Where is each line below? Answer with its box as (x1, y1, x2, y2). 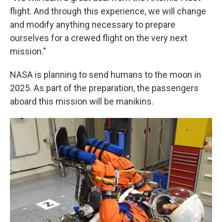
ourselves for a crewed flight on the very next (10, 33, 187, 43)
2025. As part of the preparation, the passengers (10, 83, 199, 93)
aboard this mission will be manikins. (10, 96, 154, 107)
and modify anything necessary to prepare (10, 19, 175, 30)
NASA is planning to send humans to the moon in (10, 69, 201, 80)
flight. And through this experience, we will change (10, 6, 206, 16)
